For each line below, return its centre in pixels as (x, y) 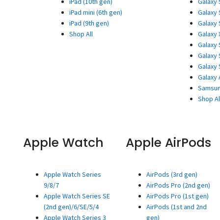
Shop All (81, 34)
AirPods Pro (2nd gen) (179, 185)
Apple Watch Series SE (77, 196)
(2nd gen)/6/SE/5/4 (71, 206)
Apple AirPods (169, 143)
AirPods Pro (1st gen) (178, 196)
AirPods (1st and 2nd (177, 206)
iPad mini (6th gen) (96, 12)
